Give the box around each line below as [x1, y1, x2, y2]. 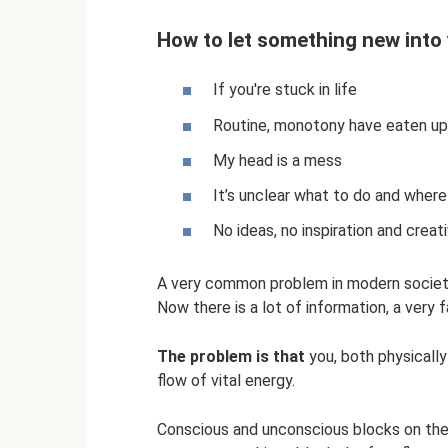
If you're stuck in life [213, 80, 357, 100]
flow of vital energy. [157, 370, 295, 390]
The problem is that [157, 346, 305, 366]
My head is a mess [213, 150, 342, 170]
